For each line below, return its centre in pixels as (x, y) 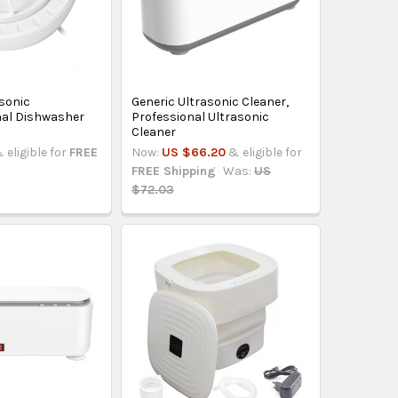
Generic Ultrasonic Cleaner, (211, 101)
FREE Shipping (174, 171)
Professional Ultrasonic (201, 116)
